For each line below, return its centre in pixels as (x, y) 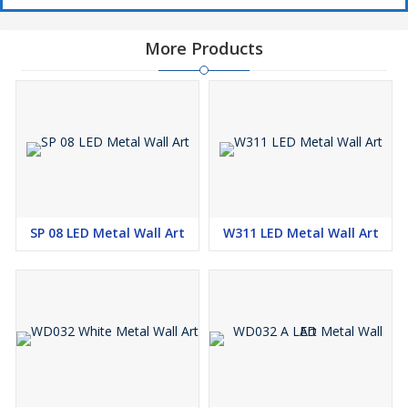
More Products (204, 48)
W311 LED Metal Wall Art (301, 233)
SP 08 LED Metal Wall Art (107, 233)
